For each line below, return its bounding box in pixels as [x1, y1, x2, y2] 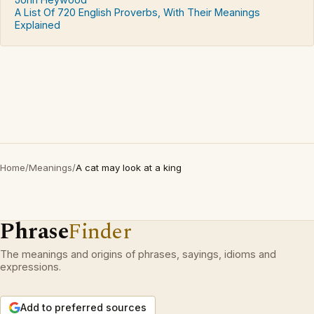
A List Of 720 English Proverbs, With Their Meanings [15, 6, 260, 18]
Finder [68, 214, 132, 248]
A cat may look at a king [76, 161, 182, 173]
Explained [15, 18, 60, 31]
